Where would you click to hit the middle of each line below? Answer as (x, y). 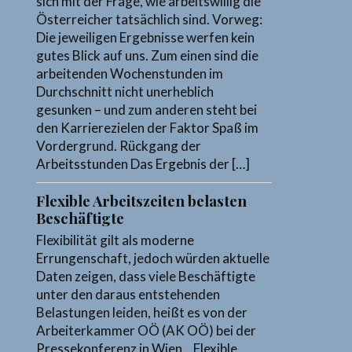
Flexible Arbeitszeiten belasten (142, 201)
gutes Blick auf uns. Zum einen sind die (148, 56)
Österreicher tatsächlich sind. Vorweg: (150, 20)
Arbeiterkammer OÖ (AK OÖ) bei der (147, 331)
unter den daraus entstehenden (128, 295)
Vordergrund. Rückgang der (119, 146)
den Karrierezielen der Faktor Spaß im (148, 128)
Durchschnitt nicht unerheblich (125, 92)
